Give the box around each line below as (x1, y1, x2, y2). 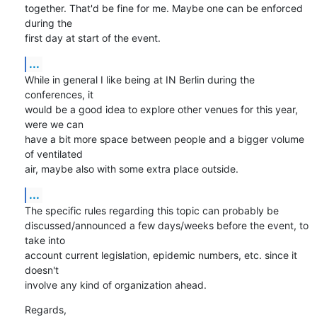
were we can (24, 117, 86, 130)
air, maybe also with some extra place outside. (24, 162, 238, 175)
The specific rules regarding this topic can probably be (24, 204, 282, 217)
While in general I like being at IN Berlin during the (24, 73, 255, 86)
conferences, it (24, 88, 96, 100)
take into (24, 234, 68, 246)
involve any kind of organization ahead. (24, 278, 207, 291)
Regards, (24, 303, 67, 316)
